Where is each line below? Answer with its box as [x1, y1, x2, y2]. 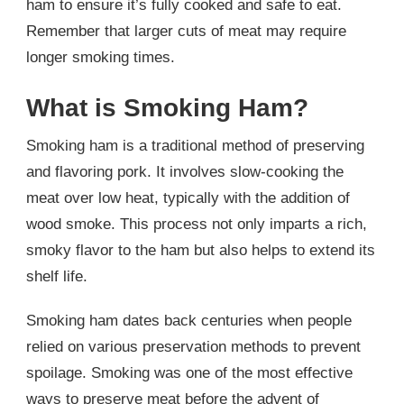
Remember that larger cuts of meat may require [26, 23, 346, 41]
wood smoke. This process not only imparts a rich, [26, 215, 367, 233]
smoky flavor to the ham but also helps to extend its [26, 241, 375, 259]
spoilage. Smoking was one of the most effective [26, 363, 353, 381]
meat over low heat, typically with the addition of [26, 188, 350, 207]
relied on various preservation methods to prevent [26, 337, 361, 355]
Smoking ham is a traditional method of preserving [26, 136, 364, 154]
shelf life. [26, 267, 87, 285]
